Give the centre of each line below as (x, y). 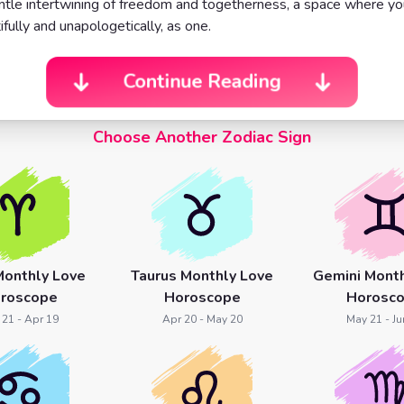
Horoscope (202, 298)
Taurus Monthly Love (202, 276)
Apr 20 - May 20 (202, 319)
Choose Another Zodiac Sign (202, 137)
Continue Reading (202, 82)
